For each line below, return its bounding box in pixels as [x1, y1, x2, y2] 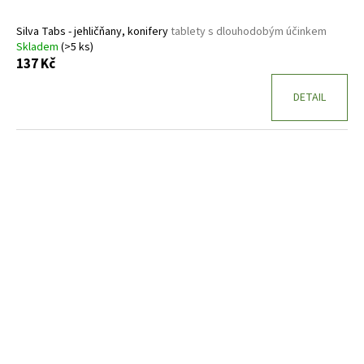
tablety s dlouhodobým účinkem [171, 23, 327, 40]
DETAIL [293, 89, 326, 106]
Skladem [16, 38, 61, 55]
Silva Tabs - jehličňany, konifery [16, 23, 171, 40]
